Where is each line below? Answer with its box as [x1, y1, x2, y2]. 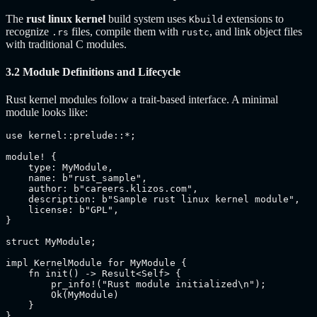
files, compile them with [69, 25, 181, 38]
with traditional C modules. [6, 38, 127, 50]
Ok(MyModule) [6, 289, 119, 301]
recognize [6, 25, 52, 38]
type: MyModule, [6, 162, 113, 173]
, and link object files [209, 25, 302, 38]
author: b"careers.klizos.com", [6, 183, 198, 195]
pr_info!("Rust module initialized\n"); [6, 279, 266, 290]
